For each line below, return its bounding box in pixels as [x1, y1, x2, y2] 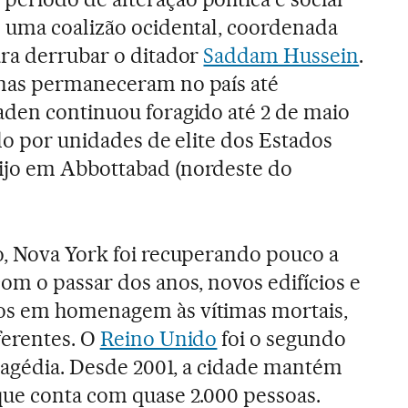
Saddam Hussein [203, 42, 360, 68]
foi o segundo [217, 325, 347, 352]
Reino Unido [99, 325, 218, 352]
